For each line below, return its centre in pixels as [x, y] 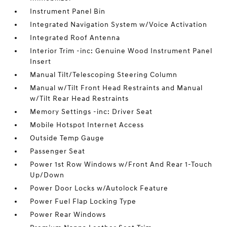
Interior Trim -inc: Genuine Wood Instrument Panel [121, 51]
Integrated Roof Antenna [75, 38]
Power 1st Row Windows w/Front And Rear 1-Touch [121, 164]
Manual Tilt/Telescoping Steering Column [104, 75]
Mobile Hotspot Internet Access [87, 125]
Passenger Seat [58, 151]
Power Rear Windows [68, 215]
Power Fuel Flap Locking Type [83, 201]
